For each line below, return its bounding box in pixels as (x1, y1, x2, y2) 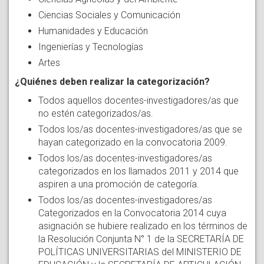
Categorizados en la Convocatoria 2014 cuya (38, 207, 226, 219)
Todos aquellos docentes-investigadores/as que (38, 94, 239, 106)
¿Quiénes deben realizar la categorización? (15, 75, 210, 87)
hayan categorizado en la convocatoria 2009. (38, 136, 227, 148)
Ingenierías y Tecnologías (38, 41, 146, 52)
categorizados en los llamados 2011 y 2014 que (38, 165, 239, 177)
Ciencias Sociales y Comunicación (38, 9, 183, 21)
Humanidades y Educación (38, 25, 150, 37)
